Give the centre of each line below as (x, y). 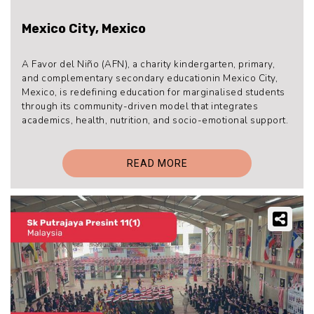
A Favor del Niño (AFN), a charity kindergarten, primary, (148, 64)
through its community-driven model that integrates (140, 107)
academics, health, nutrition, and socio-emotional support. (155, 121)
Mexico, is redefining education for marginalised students (153, 93)
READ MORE (157, 163)
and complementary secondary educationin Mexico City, (150, 78)
